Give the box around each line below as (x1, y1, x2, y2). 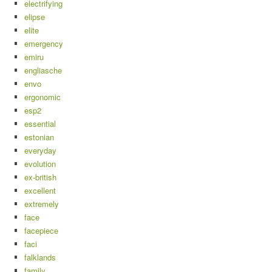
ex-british (24, 171, 56, 183)
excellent (24, 185, 56, 197)
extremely (24, 198, 59, 210)
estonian (24, 131, 54, 143)
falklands (24, 251, 56, 263)
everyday (24, 144, 56, 157)
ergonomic (24, 91, 61, 103)
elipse (24, 11, 45, 23)
